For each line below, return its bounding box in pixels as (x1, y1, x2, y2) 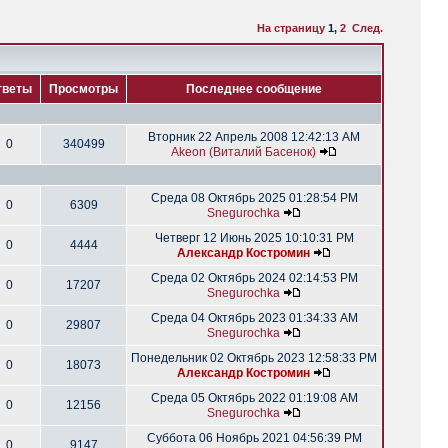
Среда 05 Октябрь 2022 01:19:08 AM (150, 391, 358, 405)
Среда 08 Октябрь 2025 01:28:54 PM (150, 191, 358, 205)
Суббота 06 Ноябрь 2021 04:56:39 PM (146, 431, 362, 445)
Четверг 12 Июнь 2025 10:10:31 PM (154, 231, 354, 245)
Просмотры (46, 82, 121, 96)
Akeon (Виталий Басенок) (171, 145, 316, 159)
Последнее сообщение (183, 82, 325, 96)
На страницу (257, 22, 325, 34)
